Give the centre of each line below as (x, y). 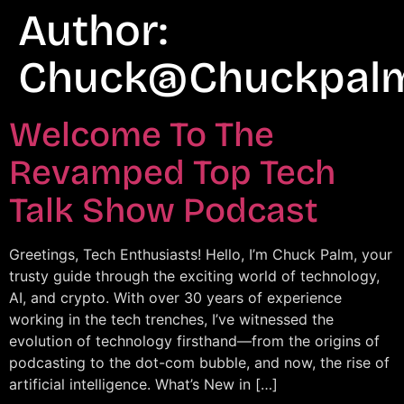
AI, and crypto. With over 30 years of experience (175, 298)
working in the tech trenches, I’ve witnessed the (171, 319)
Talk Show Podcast (164, 210)
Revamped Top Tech (172, 172)
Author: (93, 31)
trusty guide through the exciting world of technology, (194, 276)
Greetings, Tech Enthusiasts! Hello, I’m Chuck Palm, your (201, 254)
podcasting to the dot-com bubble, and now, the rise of (199, 363)
